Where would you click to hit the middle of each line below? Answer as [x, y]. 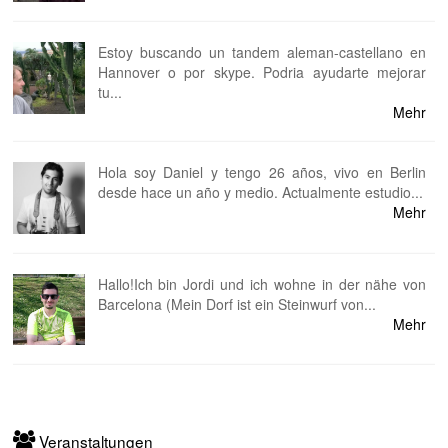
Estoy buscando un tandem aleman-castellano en [262, 52]
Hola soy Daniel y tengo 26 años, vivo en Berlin [262, 172]
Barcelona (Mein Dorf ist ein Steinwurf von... [236, 303]
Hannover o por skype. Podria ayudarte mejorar [262, 72]
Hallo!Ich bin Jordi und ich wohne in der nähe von [262, 283]
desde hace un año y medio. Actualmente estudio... [260, 192]
